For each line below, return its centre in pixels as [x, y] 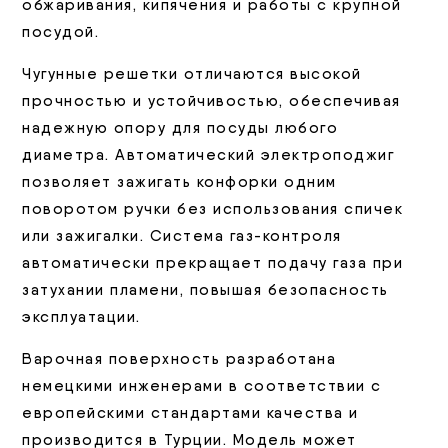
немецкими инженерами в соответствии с [202, 385]
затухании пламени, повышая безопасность [205, 289]
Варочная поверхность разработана [179, 358]
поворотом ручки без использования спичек [213, 208]
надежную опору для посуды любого [180, 127]
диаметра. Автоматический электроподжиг [208, 154]
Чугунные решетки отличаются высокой [192, 73]
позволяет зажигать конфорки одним [179, 181]
